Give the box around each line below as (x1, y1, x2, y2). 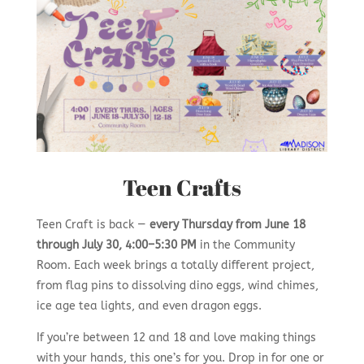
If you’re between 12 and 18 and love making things (36, 331, 316, 345)
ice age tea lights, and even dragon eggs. (36, 299, 262, 314)
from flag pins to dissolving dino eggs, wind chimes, (36, 279, 318, 293)
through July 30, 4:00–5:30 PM (36, 238, 197, 253)
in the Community (196, 238, 295, 253)
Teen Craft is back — (36, 218, 149, 232)
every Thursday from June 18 (149, 218, 305, 232)
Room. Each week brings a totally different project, (36, 258, 314, 273)
